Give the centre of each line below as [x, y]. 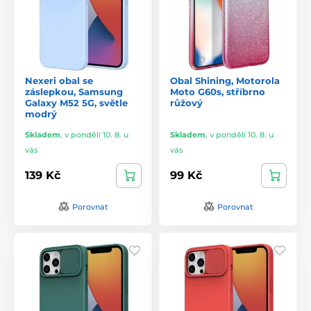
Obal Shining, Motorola [225, 80]
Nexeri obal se [59, 80]
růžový [186, 102]
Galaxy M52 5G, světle [76, 102]
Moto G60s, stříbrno [218, 91]
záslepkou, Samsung [74, 91]
